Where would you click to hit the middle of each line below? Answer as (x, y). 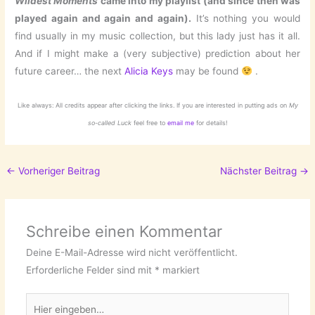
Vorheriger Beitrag (58, 171)
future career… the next (70, 71)
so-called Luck (109, 122)
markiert (179, 270)
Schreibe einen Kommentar (124, 231)
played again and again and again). (103, 18)
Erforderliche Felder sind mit (90, 270)
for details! (212, 122)
